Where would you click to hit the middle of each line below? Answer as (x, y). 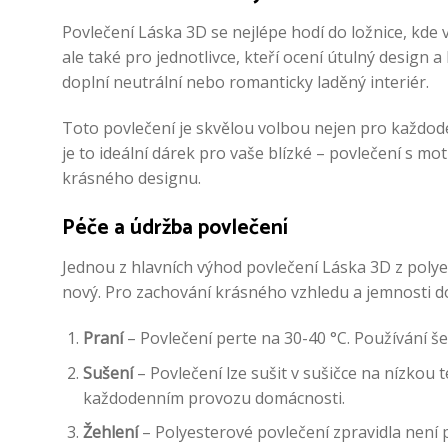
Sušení (107, 372)
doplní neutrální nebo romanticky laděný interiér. (245, 82)
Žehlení (110, 432)
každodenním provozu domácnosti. (213, 397)
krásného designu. (131, 178)
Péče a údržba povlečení (175, 227)
